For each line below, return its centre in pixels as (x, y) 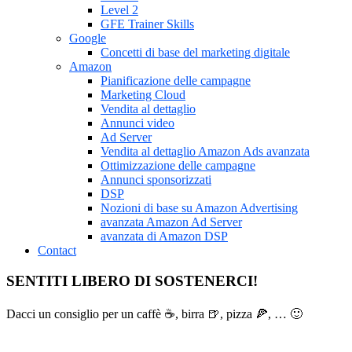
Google (88, 38)
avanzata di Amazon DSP (164, 236)
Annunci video (137, 123)
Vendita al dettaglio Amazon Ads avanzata (205, 152)
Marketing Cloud (143, 95)
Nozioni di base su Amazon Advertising (199, 208)
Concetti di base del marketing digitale (195, 53)
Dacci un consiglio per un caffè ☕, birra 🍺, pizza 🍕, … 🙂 (154, 313)
